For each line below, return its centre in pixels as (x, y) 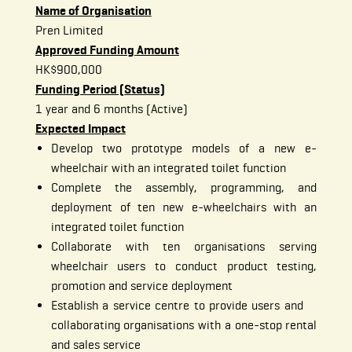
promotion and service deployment (141, 286)
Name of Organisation (93, 11)
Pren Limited (69, 31)
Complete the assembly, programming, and (184, 188)
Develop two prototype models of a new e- (184, 148)
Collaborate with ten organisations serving (184, 247)
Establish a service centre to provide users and (184, 306)
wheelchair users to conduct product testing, (184, 266)
